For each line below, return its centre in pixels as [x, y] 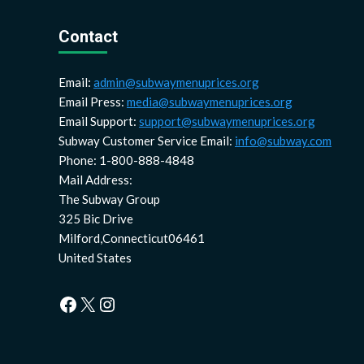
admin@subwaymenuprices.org [176, 82]
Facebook [99, 303]
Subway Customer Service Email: [147, 141]
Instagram [141, 303]
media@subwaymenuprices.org [210, 102]
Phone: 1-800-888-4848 [126, 160]
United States [95, 258]
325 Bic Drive [96, 219]
